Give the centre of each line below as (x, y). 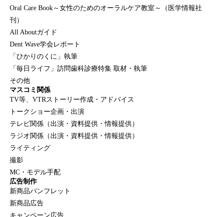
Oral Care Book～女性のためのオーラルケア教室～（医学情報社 (106, 8)
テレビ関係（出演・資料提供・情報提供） (74, 124)
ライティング (30, 148)
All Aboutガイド (33, 32)
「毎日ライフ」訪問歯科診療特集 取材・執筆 (78, 68)
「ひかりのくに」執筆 (44, 56)
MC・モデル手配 (35, 172)
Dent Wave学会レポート (45, 44)
